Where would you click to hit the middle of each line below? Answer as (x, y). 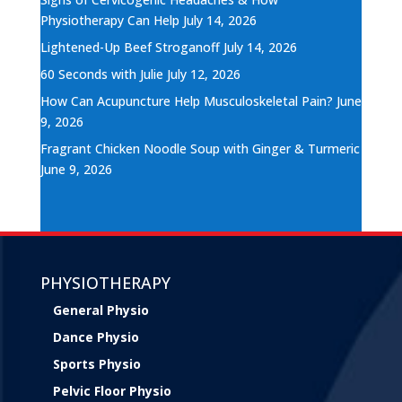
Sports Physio (96, 363)
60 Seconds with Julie (101, 74)
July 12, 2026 (203, 74)
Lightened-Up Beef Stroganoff (130, 47)
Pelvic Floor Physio (112, 390)
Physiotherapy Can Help (109, 20)
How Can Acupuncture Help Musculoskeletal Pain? (186, 100)
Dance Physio (96, 336)
